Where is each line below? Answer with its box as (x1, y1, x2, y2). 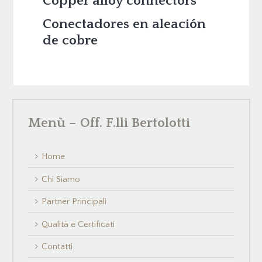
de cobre (42, 33, 98, 49)
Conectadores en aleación (42, 16, 206, 32)
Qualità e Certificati (42, 219, 115, 229)
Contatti (42, 242, 73, 252)
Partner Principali (42, 196, 107, 207)
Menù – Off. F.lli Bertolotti (27, 115, 190, 130)
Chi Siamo (42, 174, 81, 184)
